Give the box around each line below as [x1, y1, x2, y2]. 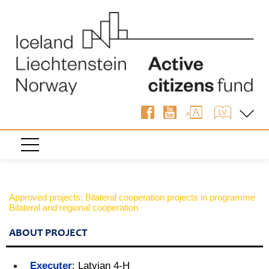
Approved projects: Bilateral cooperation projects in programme [9, 192, 255, 202]
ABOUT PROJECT [9, 228, 87, 239]
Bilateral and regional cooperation [9, 202, 138, 213]
